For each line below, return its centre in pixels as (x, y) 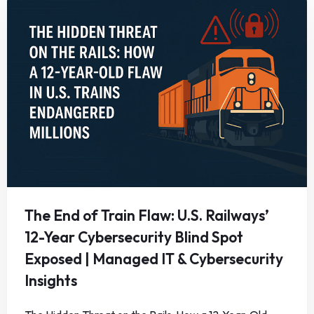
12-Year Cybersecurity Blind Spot (134, 237)
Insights (51, 281)
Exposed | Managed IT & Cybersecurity (154, 259)
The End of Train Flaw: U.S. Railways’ (147, 216)
